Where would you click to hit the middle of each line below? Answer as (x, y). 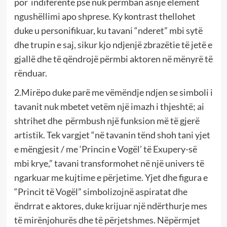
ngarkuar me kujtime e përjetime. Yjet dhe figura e (111, 177)
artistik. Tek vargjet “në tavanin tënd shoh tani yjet (112, 135)
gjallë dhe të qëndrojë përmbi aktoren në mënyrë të (113, 59)
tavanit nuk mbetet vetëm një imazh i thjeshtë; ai (109, 106)
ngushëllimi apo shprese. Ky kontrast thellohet (105, 16)
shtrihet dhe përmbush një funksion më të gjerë (107, 120)
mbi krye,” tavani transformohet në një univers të (109, 163)
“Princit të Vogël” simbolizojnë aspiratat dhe (101, 191)
